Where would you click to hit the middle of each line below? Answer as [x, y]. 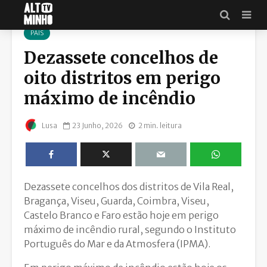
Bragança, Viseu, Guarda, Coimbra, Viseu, [117, 201]
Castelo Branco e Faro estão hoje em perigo [121, 215]
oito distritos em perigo [122, 78]
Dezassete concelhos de [121, 58]
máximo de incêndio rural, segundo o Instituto [130, 230]
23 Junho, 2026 [97, 125]
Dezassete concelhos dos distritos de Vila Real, [129, 187]
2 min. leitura [160, 125]
